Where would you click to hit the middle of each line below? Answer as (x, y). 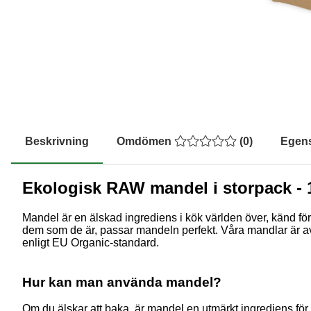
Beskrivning (57, 142)
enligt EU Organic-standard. (91, 242)
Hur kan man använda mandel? (122, 282)
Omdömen (145, 142)
